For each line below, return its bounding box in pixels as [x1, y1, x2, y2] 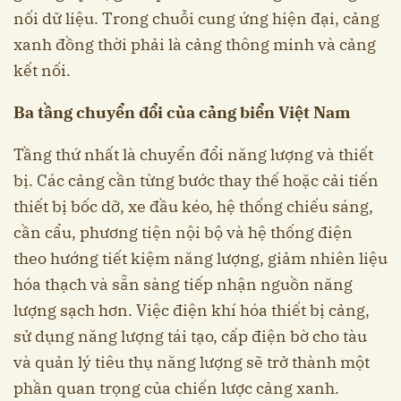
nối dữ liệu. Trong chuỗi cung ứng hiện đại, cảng [13, 7, 380, 29]
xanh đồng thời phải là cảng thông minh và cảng [13, 33, 376, 55]
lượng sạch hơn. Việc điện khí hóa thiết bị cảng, [13, 299, 370, 320]
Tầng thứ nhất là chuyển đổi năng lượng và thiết [13, 143, 373, 165]
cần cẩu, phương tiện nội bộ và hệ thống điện [13, 221, 353, 243]
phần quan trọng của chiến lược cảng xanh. [13, 377, 339, 398]
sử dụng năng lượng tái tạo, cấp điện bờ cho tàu [13, 325, 367, 346]
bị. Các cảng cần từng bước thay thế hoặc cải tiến [13, 169, 379, 191]
